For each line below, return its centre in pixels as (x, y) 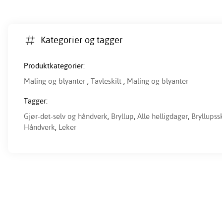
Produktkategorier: (54, 66)
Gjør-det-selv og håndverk (66, 116)
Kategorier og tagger (82, 40)
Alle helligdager (163, 116)
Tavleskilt (106, 81)
